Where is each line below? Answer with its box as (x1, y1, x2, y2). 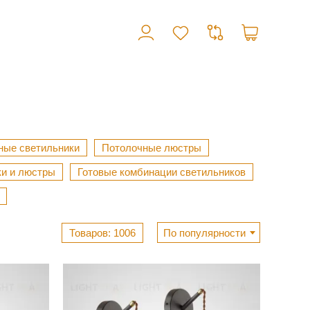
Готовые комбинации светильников (77, 166, 246, 179)
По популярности (163, 227, 246, 239)
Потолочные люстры (102, 142, 201, 154)
